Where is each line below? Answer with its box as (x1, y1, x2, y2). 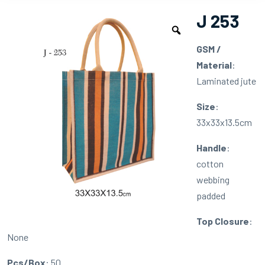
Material (196, 59, 232, 70)
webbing (196, 173, 230, 185)
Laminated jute (196, 75, 256, 86)
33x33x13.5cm (196, 116, 252, 128)
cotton (196, 157, 224, 169)
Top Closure (196, 215, 249, 227)
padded (196, 189, 225, 201)
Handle (196, 141, 227, 153)
